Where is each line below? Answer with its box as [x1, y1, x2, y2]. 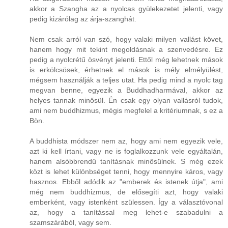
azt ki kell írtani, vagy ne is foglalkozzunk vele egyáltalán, [30, 147, 223, 155]
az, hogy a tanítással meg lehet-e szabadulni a [30, 208, 223, 216]
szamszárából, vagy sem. [30, 218, 111, 226]
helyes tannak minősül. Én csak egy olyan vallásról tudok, [30, 96, 223, 104]
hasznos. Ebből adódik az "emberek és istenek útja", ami [30, 177, 223, 186]
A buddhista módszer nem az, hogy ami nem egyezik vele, [30, 136, 223, 145]
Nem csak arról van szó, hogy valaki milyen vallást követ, [30, 35, 223, 43]
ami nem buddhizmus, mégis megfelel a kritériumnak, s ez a [30, 106, 223, 115]
